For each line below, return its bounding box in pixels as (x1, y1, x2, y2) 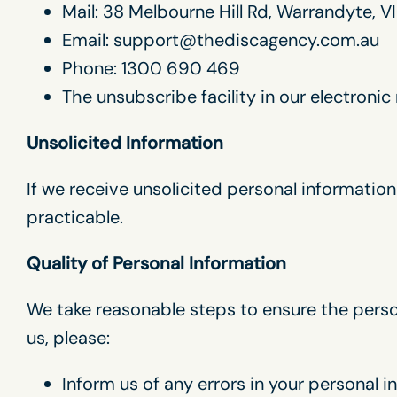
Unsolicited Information (27, 131, 223, 154)
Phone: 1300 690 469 (62, 57, 240, 80)
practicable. (27, 206, 123, 229)
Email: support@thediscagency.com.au (62, 28, 379, 51)
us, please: (27, 326, 110, 349)
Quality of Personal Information (27, 252, 286, 275)
